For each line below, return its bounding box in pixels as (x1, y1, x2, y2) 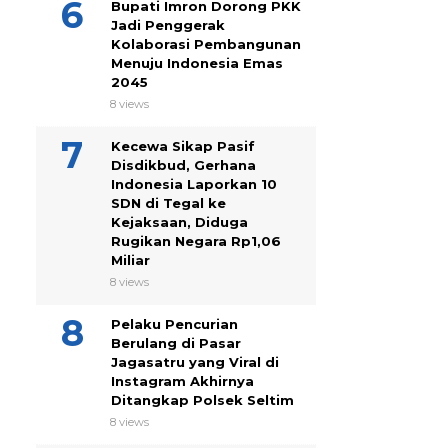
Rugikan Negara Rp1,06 (111, 233, 281, 249)
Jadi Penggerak (111, 17, 225, 33)
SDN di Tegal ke (111, 195, 226, 211)
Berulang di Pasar (111, 335, 241, 351)
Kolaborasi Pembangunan (111, 36, 301, 52)
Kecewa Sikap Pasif (111, 138, 255, 154)
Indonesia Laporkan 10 (111, 176, 277, 192)
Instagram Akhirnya (111, 373, 254, 389)
